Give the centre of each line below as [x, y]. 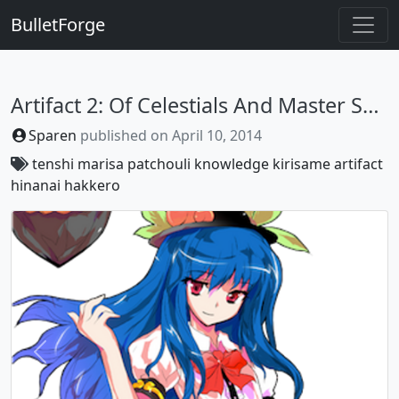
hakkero [92, 185]
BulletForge [58, 24]
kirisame [301, 164]
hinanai [36, 185]
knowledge [232, 164]
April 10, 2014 [217, 135]
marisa [101, 164]
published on [124, 135]
